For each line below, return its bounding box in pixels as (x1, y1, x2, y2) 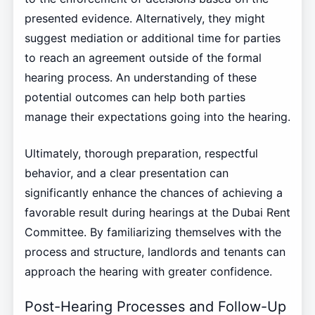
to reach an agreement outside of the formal (24, 50, 262, 65)
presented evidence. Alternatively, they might (24, 11, 265, 25)
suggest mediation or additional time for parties (24, 30, 281, 45)
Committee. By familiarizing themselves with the (24, 224, 281, 239)
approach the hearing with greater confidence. (24, 264, 272, 278)
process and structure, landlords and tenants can (24, 244, 285, 259)
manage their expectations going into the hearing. (24, 109, 290, 124)
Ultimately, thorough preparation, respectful (24, 146, 258, 160)
